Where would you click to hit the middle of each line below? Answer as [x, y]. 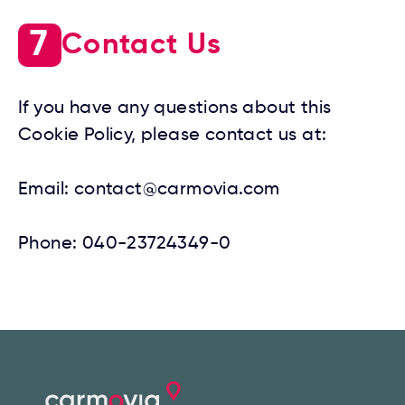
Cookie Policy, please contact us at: [173, 136]
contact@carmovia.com [177, 190]
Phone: [50, 244]
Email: [46, 190]
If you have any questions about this [175, 108]
